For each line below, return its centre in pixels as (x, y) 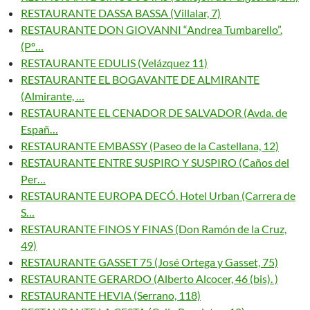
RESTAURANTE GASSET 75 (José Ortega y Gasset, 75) (149, 262)
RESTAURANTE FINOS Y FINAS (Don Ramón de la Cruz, (154, 229)
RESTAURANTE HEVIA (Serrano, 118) (111, 295)
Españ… (39, 129)
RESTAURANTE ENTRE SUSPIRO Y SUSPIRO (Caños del (155, 162)
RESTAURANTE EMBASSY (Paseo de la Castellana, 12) (150, 146)
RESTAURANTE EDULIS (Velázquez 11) (114, 63)
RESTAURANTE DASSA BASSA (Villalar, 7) (121, 13)
